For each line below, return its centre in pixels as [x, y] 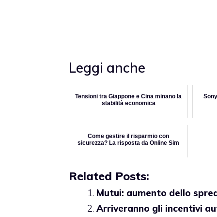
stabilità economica [128, 103]
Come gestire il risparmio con [128, 136]
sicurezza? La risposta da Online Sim [128, 143]
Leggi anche [107, 67]
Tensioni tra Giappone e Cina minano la [128, 96]
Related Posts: [109, 176]
